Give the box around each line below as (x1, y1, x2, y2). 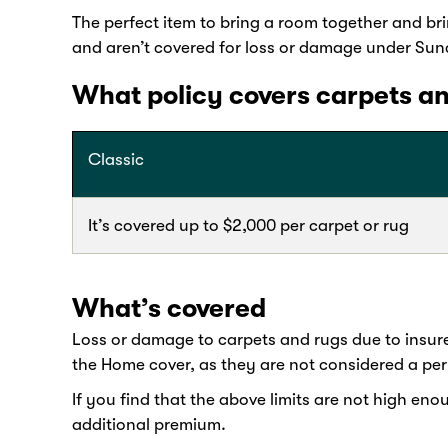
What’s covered (72, 293, 266, 324)
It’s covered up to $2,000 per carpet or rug (88, 216, 409, 236)
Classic (88, 150, 144, 170)
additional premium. (72, 414, 226, 434)
